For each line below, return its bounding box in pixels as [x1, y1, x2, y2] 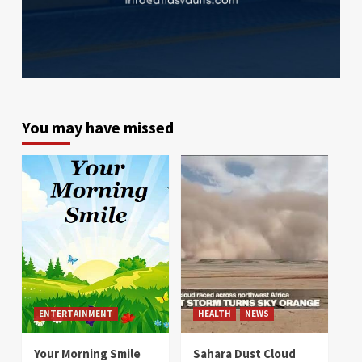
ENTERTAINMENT [39, 308, 113, 320]
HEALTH [198, 308, 231, 320]
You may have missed [22, 117, 174, 138]
